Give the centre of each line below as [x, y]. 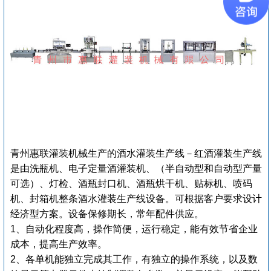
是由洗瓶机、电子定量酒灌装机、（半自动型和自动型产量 [136, 168]
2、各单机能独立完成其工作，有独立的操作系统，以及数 [134, 259]
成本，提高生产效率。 [59, 244]
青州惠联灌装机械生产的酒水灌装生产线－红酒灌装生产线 [136, 153]
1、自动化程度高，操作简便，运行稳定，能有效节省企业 [134, 229]
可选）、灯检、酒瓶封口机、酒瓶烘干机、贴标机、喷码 [131, 183]
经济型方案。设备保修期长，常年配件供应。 [107, 214]
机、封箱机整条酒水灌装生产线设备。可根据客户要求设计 [136, 198]
